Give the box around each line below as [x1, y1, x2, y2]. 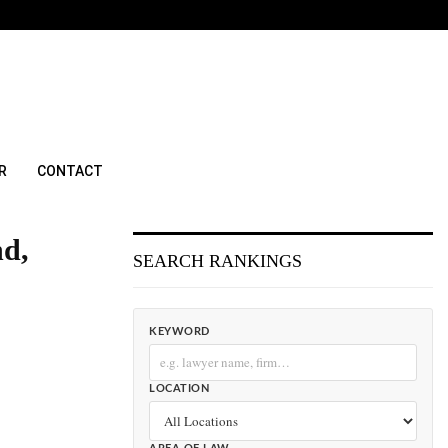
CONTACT [37, 163, 103, 179]
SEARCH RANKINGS [133, 251, 302, 271]
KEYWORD [149, 326, 210, 337]
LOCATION [149, 383, 209, 394]
